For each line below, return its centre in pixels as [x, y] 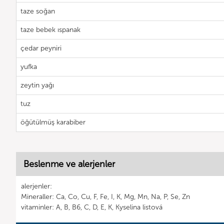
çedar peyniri [41, 48]
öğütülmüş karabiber [53, 122]
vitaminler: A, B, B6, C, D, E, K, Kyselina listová [92, 207]
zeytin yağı [37, 85]
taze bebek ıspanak [50, 30]
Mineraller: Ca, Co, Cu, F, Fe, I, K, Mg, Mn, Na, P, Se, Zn [105, 197]
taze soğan [38, 11]
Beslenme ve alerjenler [69, 164]
